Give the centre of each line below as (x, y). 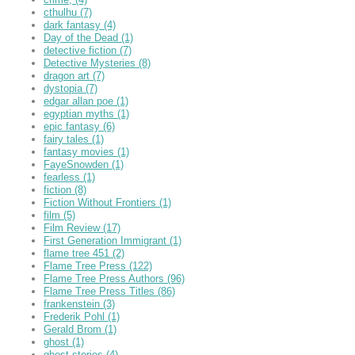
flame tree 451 (78, 253)
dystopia (65, 88)
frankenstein (73, 303)
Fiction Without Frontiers (101, 202)
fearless (63, 177)
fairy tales (68, 139)
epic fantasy (73, 126)
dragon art (68, 75)
